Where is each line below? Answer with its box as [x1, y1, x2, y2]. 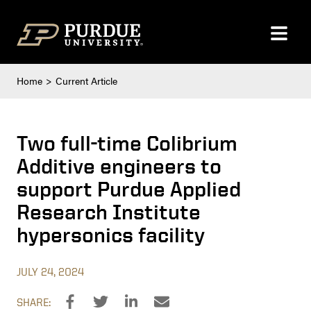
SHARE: [17, 294, 51, 309]
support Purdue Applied [17, 178, 241, 200]
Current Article [55, 74, 117, 88]
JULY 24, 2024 [17, 264, 84, 278]
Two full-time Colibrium [17, 132, 237, 154]
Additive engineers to [17, 155, 221, 177]
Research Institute [17, 201, 201, 223]
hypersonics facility [17, 224, 205, 246]
